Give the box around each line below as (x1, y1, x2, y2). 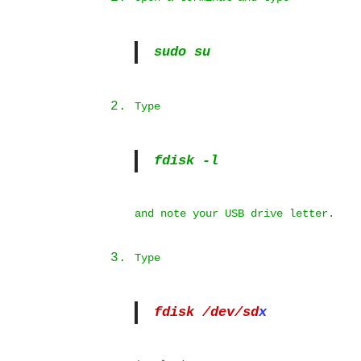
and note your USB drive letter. (135, 208, 334, 220)
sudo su (154, 44, 210, 60)
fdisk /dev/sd (154, 305, 259, 320)
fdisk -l (154, 153, 218, 168)
